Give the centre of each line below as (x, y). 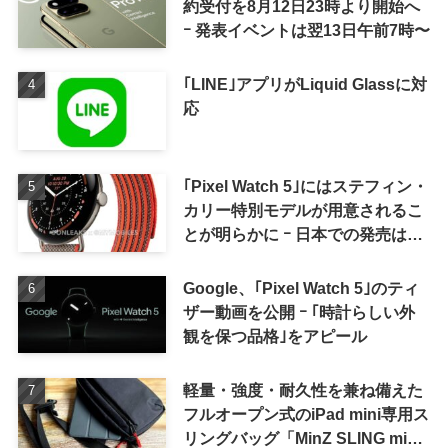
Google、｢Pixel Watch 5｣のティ (300, 287)
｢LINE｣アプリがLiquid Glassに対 (304, 84)
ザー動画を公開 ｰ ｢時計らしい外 (298, 311)
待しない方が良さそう (262, 257)
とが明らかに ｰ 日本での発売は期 (302, 233)
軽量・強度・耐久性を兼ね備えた (302, 389)
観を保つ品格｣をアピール (274, 335)
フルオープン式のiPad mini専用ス (305, 413)
